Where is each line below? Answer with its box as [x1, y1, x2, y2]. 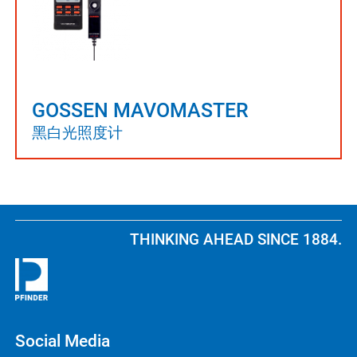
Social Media [15, 331, 110, 351]
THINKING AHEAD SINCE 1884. [130, 229, 342, 249]
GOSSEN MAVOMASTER [32, 99, 249, 123]
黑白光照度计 [32, 124, 123, 143]
